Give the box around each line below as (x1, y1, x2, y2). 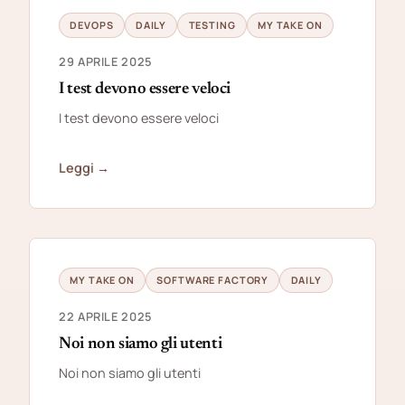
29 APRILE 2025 (59, 52, 152, 70)
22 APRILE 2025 (59, 307, 152, 325)
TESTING (188, 17, 236, 32)
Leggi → (59, 158, 109, 176)
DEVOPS (70, 17, 114, 32)
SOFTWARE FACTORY (156, 272, 269, 287)
